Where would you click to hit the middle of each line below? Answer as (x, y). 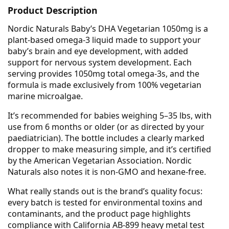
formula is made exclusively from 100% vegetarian (105, 85)
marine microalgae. (45, 96)
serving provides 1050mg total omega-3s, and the (104, 73)
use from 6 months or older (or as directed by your (106, 127)
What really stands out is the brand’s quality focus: (105, 191)
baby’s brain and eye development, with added (98, 51)
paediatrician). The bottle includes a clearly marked (106, 138)
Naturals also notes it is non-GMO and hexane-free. (107, 171)
